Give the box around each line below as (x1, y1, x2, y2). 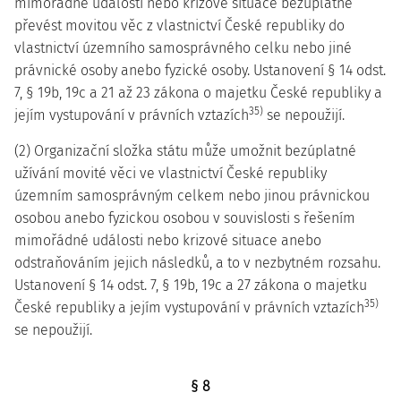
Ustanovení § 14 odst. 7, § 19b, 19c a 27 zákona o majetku (14, 277, 367, 294)
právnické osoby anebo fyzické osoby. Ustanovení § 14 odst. (14, 62, 386, 79)
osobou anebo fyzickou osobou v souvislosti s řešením (14, 209, 355, 226)
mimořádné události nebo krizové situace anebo (14, 232, 321, 249)
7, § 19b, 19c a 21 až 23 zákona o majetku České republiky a (14, 84, 382, 101)
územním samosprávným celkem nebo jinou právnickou (14, 187, 370, 204)
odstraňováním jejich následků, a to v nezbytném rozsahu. (14, 254, 380, 271)
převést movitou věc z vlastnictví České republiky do (14, 17, 345, 34)
